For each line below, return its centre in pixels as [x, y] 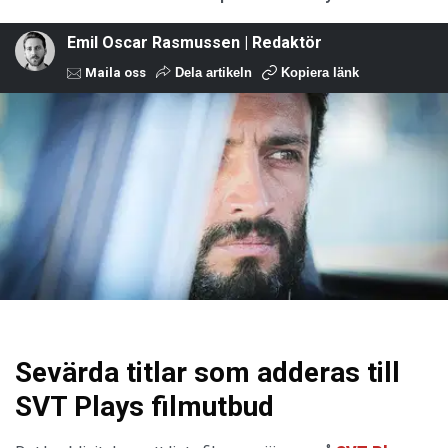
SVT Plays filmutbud [144, 406]
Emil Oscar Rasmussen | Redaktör [194, 42]
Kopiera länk [320, 72]
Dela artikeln [211, 72]
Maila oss [114, 72]
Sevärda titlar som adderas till [207, 372]
